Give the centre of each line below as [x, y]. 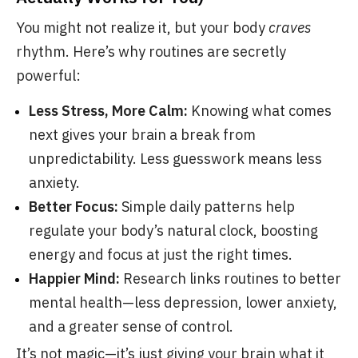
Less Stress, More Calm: [108, 111]
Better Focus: [74, 207]
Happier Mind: [74, 278]
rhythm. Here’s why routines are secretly [151, 52]
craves [290, 28]
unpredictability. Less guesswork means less [175, 159]
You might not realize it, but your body [142, 28]
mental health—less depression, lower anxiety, [183, 302]
